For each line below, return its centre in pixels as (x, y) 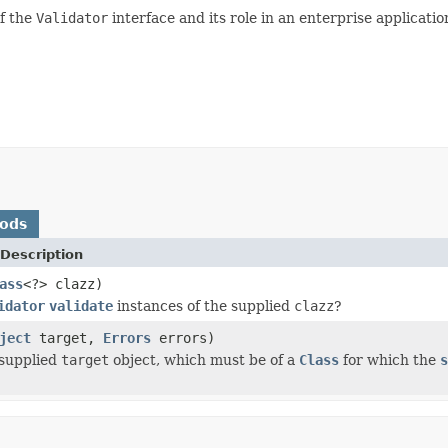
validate (81, 305)
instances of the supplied (203, 305)
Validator (72, 17)
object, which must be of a (204, 359)
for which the (389, 359)
